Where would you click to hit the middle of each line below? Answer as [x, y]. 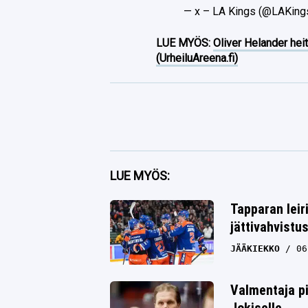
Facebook [165, 169]
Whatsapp [166, 229]
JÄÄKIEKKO [255, 248]
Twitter [159, 199]
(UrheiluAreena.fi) [197, 58]
